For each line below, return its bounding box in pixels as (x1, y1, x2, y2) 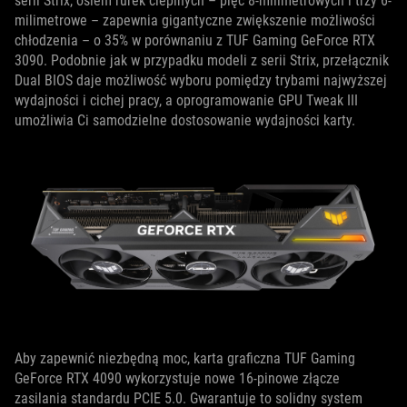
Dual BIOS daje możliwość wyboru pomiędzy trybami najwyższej (15, 71, 387, 89)
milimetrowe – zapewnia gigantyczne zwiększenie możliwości (15, 11, 375, 29)
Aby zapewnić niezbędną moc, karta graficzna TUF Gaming (15, 349, 355, 367)
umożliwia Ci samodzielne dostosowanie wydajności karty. (15, 111, 355, 129)
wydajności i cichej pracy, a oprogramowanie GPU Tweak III (15, 91, 358, 109)
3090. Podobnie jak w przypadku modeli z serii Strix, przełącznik (15, 51, 389, 69)
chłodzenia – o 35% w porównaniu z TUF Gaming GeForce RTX (15, 31, 375, 49)
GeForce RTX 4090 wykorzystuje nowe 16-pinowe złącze (15, 369, 340, 387)
